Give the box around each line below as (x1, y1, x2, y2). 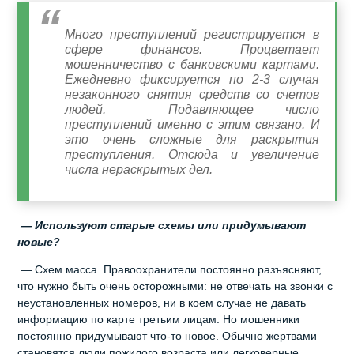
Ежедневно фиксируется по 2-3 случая (65, 72, 319, 86)
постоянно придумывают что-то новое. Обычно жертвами (17, 329, 318, 342)
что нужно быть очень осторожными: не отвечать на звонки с (17, 279, 333, 292)
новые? (17, 235, 61, 248)
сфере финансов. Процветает (65, 42, 319, 56)
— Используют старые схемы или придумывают (17, 218, 307, 232)
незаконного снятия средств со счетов (65, 87, 319, 101)
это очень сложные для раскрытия (65, 132, 319, 146)
